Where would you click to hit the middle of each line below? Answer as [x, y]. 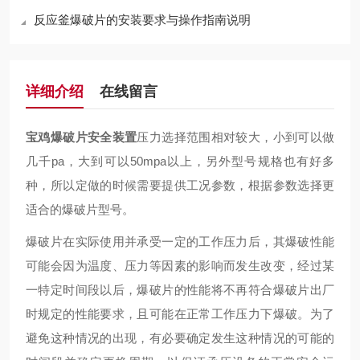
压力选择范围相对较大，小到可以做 [235, 137]
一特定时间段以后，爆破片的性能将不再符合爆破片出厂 [180, 290]
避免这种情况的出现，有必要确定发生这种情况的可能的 [180, 338]
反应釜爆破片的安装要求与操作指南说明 [142, 20]
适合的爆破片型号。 [80, 209]
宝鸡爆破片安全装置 [82, 137]
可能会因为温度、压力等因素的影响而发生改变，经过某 [180, 266]
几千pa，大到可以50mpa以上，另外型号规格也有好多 [180, 161]
